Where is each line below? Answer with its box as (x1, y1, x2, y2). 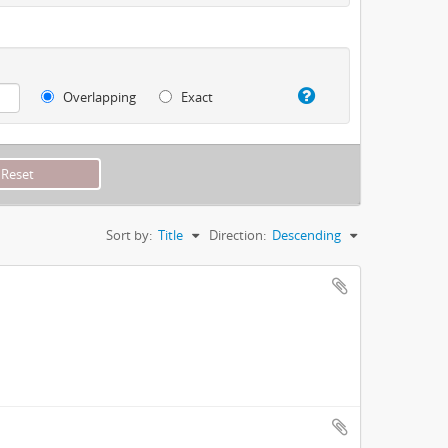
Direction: (209, 225, 266, 244)
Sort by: (106, 225, 152, 244)
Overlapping (60, 87, 137, 106)
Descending (272, 225, 341, 244)
